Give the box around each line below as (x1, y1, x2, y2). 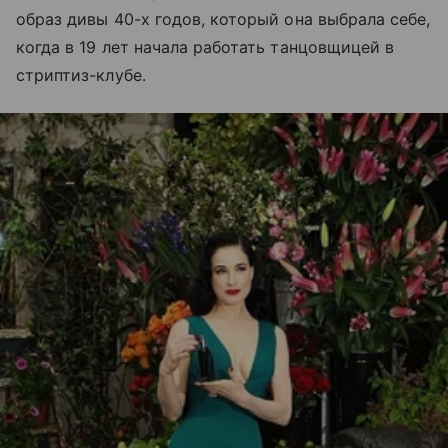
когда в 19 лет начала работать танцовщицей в (16, 37, 395, 57)
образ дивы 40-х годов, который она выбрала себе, (16, 9, 431, 29)
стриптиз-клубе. (16, 65, 146, 85)
